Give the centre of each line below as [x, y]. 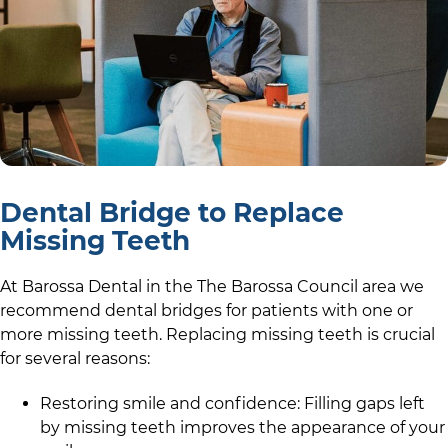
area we [391, 287]
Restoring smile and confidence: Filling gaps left [232, 404]
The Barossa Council [277, 287]
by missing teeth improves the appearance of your [242, 428]
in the [169, 287]
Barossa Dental [82, 287]
